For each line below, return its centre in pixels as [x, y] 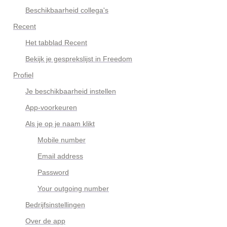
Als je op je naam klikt [60, 124]
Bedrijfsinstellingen [55, 205]
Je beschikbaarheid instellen [71, 91]
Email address [60, 156]
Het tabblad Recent [56, 43]
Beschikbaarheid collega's [67, 10]
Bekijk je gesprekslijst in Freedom [79, 59]
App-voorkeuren [51, 107]
